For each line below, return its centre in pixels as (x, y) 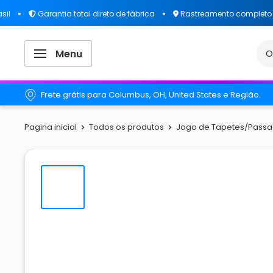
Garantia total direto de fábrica (72, 13)
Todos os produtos (126, 127)
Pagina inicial (51, 127)
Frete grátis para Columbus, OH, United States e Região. (151, 94)
